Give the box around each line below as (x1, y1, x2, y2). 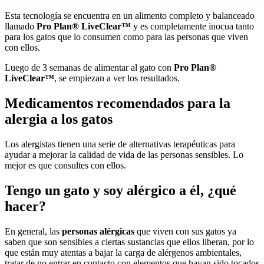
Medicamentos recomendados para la (5, 95, 230, 111)
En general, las (5, 226, 62, 236)
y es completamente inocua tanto (133, 21, 254, 32)
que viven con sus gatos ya (137, 226, 236, 236)
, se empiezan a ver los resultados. (54, 73, 182, 84)
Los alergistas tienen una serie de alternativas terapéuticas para (5, 139, 235, 150)
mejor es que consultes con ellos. (5, 160, 126, 171)
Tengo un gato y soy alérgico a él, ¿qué (5, 183, 236, 198)
